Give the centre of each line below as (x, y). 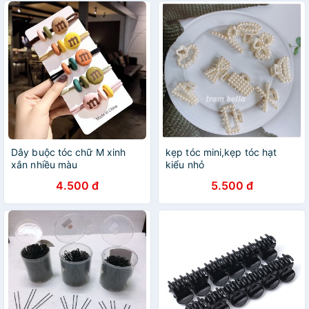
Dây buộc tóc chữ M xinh (69, 152)
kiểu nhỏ (185, 165)
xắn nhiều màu (44, 165)
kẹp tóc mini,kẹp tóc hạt (221, 152)
